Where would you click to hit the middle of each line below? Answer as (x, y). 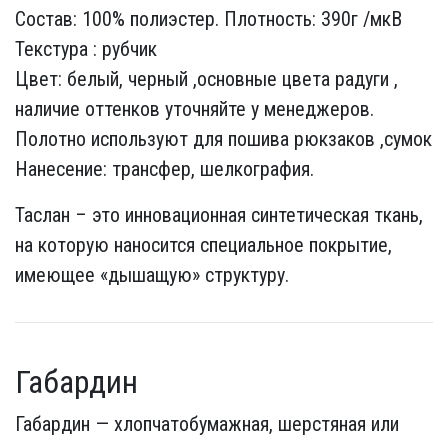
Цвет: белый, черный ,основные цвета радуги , (206, 79)
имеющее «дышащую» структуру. (152, 275)
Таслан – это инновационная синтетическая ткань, (219, 215)
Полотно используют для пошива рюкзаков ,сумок (223, 139)
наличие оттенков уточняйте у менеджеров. (194, 109)
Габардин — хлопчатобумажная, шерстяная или (207, 424)
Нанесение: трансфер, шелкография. (164, 169)
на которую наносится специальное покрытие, (203, 245)
